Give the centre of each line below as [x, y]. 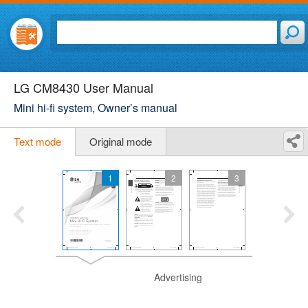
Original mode [121, 141]
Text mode [37, 141]
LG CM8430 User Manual [84, 87]
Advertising [178, 277]
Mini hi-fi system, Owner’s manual [96, 108]
